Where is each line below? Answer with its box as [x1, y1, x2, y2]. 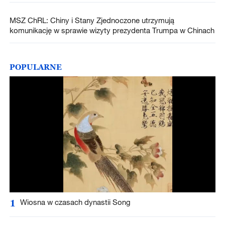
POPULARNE [9, 62, 62, 71]
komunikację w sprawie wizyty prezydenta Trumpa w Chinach [9, 25, 214, 35]
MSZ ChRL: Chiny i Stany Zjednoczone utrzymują [9, 15, 174, 25]
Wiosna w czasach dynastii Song [20, 197, 131, 207]
